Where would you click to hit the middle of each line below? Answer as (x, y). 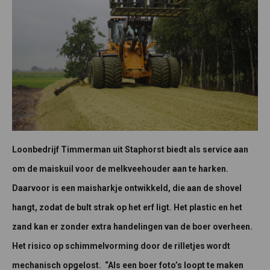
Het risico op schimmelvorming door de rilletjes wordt (121, 246)
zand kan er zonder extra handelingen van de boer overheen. (132, 226)
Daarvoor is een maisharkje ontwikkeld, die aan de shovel (127, 188)
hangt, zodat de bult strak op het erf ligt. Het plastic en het (127, 207)
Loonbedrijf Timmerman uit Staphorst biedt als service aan (130, 149)
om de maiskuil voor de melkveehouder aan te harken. (120, 168)
